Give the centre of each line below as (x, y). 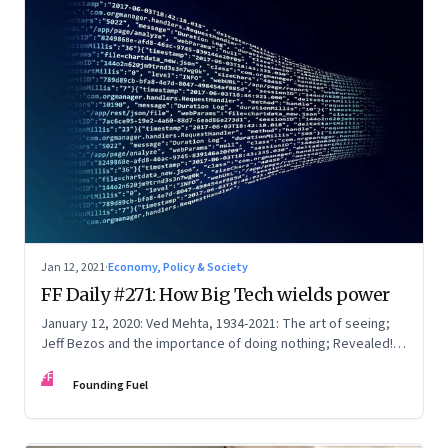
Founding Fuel (110, 386)
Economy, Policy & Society (178, 268)
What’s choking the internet (123, 364)
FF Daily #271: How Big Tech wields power (215, 295)
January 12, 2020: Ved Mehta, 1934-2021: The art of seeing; (215, 324)
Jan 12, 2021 (73, 268)
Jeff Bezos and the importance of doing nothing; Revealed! (217, 344)
